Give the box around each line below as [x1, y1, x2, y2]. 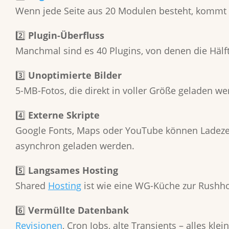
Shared [15, 179, 48, 192]
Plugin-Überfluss [28, 29, 104, 41]
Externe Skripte [28, 109, 100, 121]
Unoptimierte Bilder [28, 69, 122, 81]
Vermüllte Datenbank [28, 204, 129, 216]
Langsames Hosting [28, 164, 118, 176]
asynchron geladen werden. [15, 140, 134, 152]
